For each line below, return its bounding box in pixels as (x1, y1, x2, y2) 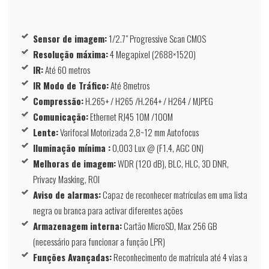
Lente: (33, 125, 59, 139)
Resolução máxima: (33, 47, 109, 61)
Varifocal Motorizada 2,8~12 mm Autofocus (58, 125, 199, 139)
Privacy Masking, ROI (33, 172, 100, 186)
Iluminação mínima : (33, 141, 111, 155)
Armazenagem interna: (33, 219, 122, 233)
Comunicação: (33, 110, 89, 124)
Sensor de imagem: (33, 32, 107, 46)
